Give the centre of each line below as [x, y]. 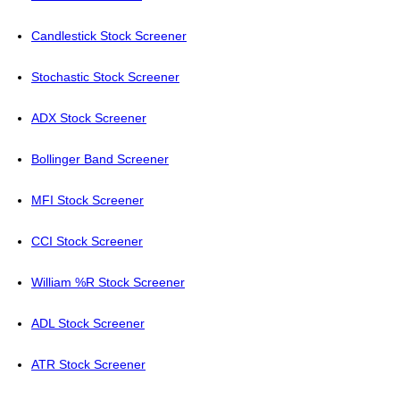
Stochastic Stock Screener [105, 77]
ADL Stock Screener [88, 324]
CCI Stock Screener [87, 242]
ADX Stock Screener [89, 118]
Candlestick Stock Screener [109, 36]
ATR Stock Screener [88, 365]
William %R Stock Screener [108, 283]
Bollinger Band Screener [100, 159]
